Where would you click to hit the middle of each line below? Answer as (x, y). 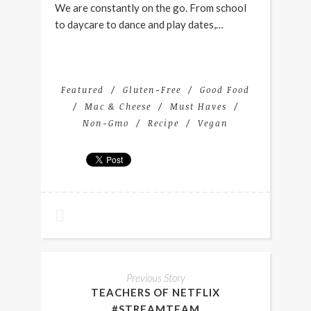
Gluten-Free (152, 90)
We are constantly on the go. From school (151, 8)
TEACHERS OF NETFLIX (155, 293)
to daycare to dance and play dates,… (139, 25)
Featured (83, 90)
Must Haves (198, 107)
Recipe (163, 123)
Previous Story (155, 278)
